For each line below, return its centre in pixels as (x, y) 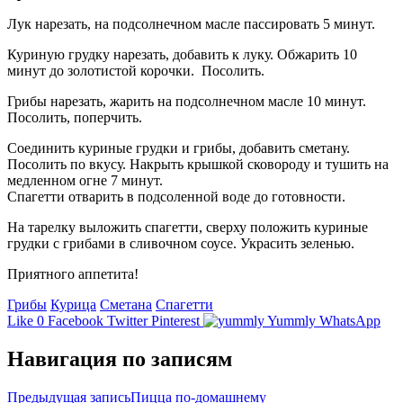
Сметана (126, 304)
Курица (73, 304)
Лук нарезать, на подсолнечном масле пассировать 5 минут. (191, 23)
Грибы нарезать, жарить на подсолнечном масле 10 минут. (187, 101)
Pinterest (175, 320)
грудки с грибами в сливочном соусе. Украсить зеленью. (181, 243)
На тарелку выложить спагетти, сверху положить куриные (188, 227)
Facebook (76, 320)
